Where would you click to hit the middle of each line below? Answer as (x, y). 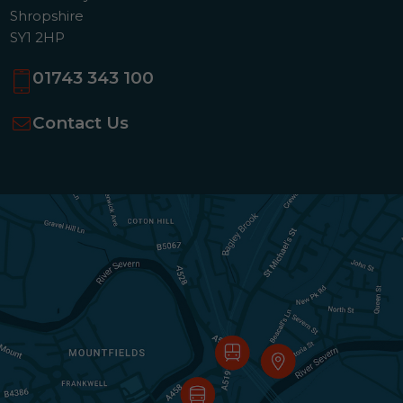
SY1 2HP (38, 38)
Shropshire (47, 16)
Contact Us (81, 122)
